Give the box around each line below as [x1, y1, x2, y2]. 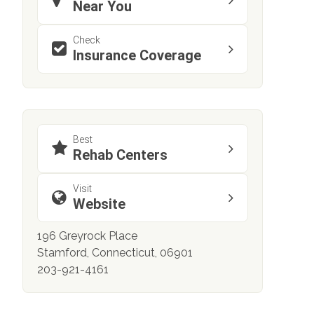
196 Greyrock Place [37, 229, 137, 243]
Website [73, 196, 125, 212]
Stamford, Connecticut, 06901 [37, 246, 193, 259]
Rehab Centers [73, 146, 168, 163]
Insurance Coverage [73, 47, 201, 64]
